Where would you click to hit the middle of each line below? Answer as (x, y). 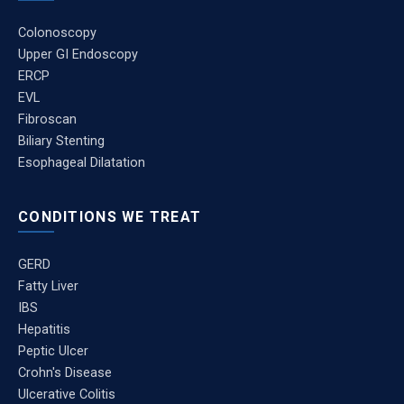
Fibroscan (47, 119)
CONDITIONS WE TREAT (110, 216)
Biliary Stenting (61, 141)
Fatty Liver (48, 286)
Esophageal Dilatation (82, 162)
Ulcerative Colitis (67, 394)
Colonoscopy (57, 32)
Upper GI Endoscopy (78, 54)
